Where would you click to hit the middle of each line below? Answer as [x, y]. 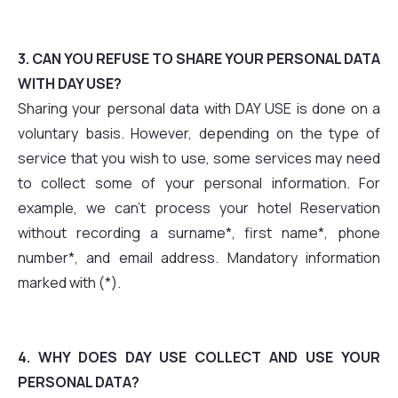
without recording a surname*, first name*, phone [199, 233]
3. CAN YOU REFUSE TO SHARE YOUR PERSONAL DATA [199, 59]
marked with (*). [69, 283]
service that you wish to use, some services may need [199, 158]
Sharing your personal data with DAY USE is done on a [199, 108]
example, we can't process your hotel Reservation [199, 208]
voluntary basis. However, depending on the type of [199, 133]
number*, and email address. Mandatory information [199, 258]
